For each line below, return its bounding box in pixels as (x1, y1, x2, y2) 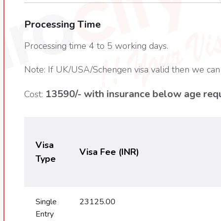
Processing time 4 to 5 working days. (24, 40, 168, 52)
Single (35, 196, 57, 207)
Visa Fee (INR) (79, 146, 139, 158)
